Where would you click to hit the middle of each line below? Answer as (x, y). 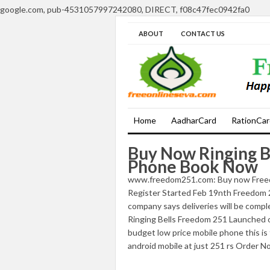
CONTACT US (203, 33)
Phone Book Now (193, 166)
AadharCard (194, 120)
